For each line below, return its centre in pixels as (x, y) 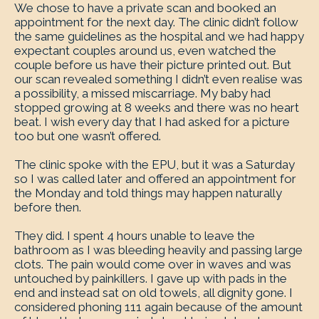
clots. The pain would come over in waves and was (153, 264)
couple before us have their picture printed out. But (153, 65)
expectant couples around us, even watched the (145, 51)
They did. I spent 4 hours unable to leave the (135, 236)
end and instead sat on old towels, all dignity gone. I (153, 293)
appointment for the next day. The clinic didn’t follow (156, 22)
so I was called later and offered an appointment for (155, 179)
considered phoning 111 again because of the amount (158, 307)
